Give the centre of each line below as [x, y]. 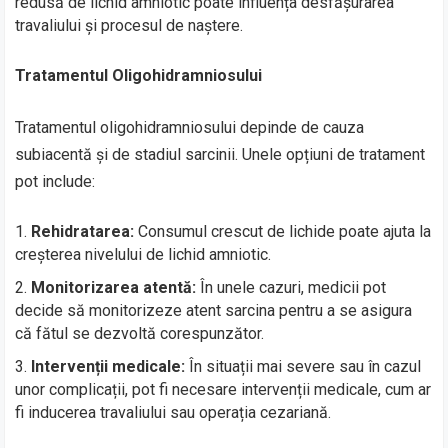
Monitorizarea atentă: [114, 287]
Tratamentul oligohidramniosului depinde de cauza [190, 127]
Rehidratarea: [83, 231]
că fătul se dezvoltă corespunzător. [140, 333]
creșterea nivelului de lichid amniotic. [143, 254]
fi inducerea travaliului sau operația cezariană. [173, 412]
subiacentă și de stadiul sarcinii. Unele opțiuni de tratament [220, 154]
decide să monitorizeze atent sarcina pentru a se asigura [214, 310]
